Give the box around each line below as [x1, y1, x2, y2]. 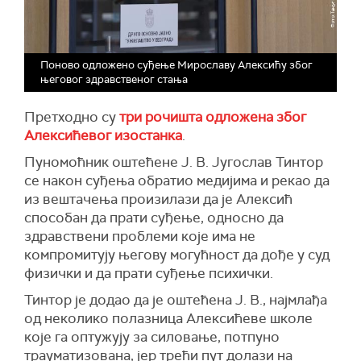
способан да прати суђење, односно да [24, 209, 284, 227]
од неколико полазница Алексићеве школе [24, 309, 313, 328]
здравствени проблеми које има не [24, 227, 255, 246]
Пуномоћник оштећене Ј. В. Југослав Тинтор [24, 153, 323, 172]
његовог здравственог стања [40, 73, 188, 87]
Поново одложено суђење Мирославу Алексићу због [40, 58, 313, 73]
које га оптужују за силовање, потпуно [24, 328, 280, 346]
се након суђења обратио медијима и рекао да [24, 172, 330, 190]
